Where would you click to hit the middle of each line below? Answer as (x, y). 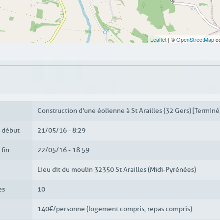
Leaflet (158, 40)
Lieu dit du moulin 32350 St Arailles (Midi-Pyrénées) (116, 170)
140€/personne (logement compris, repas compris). (115, 209)
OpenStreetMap (195, 40)
